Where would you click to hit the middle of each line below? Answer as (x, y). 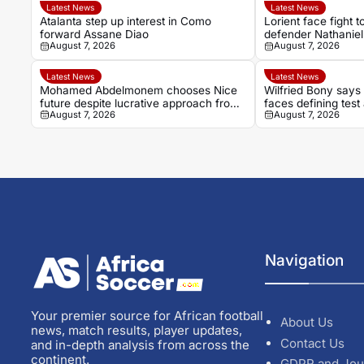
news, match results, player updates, (136, 330)
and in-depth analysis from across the (140, 344)
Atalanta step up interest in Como (125, 22)
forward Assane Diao (94, 35)
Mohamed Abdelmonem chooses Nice (138, 90)
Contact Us (312, 343)
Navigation (305, 260)
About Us (306, 323)
